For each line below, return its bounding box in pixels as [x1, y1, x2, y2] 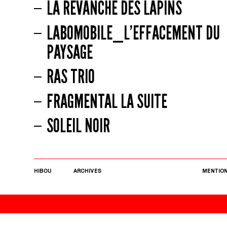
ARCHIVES [73, 167, 101, 174]
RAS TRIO [46, 65, 95, 89]
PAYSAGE [46, 40, 93, 64]
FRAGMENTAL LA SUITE [46, 89, 167, 113]
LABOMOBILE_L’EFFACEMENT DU [46, 21, 220, 45]
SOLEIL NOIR [46, 114, 110, 138]
